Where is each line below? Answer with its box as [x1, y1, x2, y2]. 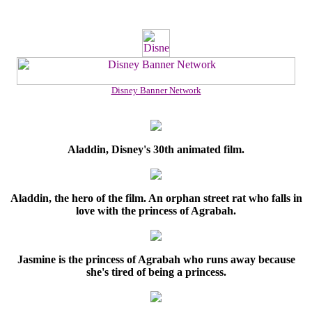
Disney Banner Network [111, 85, 201, 95]
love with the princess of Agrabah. [76, 205, 236, 217]
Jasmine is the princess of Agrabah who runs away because [17, 253, 295, 265]
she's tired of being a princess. [86, 266, 226, 278]
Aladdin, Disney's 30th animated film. [68, 143, 244, 155]
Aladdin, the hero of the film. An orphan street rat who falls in [10, 192, 302, 204]
